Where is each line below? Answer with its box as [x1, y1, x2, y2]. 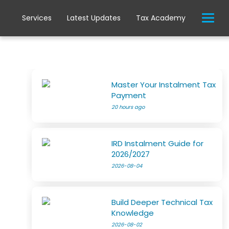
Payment [111, 90, 147, 101]
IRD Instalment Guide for [111, 138, 204, 149]
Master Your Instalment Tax [111, 79, 216, 90]
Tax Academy [136, 13, 186, 23]
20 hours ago [111, 103, 145, 111]
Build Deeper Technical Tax [111, 197, 213, 208]
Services [22, 13, 52, 23]
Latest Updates [67, 13, 121, 23]
